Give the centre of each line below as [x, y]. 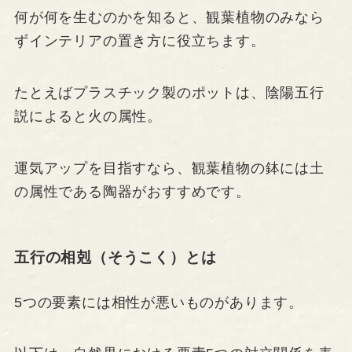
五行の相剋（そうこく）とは [115, 258]
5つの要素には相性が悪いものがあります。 [159, 302]
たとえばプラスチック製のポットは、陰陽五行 [169, 93]
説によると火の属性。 [88, 117]
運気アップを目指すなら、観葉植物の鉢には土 [169, 168]
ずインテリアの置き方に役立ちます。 [139, 41]
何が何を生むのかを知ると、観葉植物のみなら [169, 18]
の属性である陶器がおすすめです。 [132, 191]
